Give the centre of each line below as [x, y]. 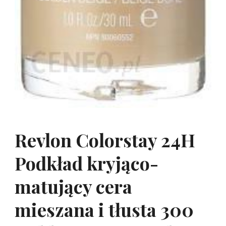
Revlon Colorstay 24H [105, 140]
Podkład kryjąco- [87, 163]
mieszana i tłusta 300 [104, 210]
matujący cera [73, 186]
